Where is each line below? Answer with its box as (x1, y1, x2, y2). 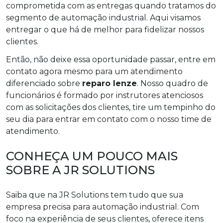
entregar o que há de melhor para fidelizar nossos (6, 24, 204, 34)
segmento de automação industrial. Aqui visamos (6, 12, 201, 22)
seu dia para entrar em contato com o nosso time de (6, 114, 212, 124)
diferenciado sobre (6, 78, 82, 88)
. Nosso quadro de (137, 78, 208, 88)
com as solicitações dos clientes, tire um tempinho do (6, 102, 216, 112)
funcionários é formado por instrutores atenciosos (6, 90, 203, 100)
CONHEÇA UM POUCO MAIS (6, 148, 178, 163)
